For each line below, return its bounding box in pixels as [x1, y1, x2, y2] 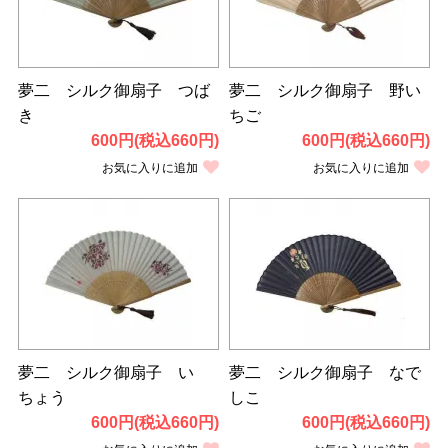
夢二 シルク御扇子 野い [229, 81, 421, 99]
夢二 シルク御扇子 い [17, 363, 194, 381]
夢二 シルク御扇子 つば [17, 81, 210, 99]
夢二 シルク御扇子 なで [229, 363, 421, 381]
